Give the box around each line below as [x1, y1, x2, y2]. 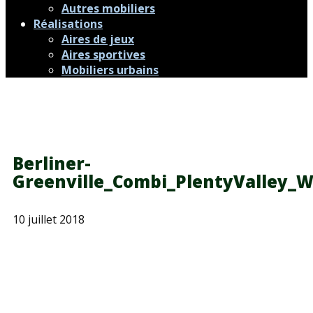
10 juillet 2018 [13, 212, 85, 227]
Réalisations [34, 16, 103, 31]
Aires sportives [61, 47, 145, 62]
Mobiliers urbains [61, 62, 159, 78]
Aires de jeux [61, 31, 134, 47]
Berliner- [13, 152, 91, 175]
